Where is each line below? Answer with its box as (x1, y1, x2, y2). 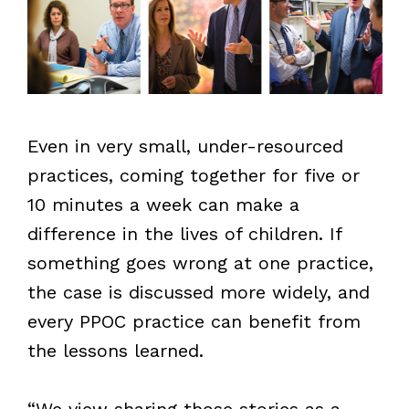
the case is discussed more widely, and (26, 280, 370, 303)
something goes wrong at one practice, (26, 251, 373, 274)
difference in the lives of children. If (26, 222, 341, 245)
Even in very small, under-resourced (26, 134, 343, 157)
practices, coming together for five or (26, 163, 360, 186)
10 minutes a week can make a (26, 193, 299, 215)
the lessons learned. (26, 339, 204, 362)
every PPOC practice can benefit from (26, 309, 361, 332)
